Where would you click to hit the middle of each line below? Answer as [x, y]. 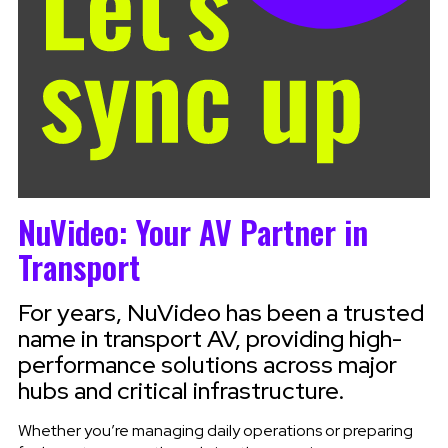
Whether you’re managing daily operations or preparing [215, 430]
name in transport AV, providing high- [209, 338]
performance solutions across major [207, 364]
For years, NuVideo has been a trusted [220, 312]
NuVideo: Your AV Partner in [192, 231]
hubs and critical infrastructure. [180, 390]
